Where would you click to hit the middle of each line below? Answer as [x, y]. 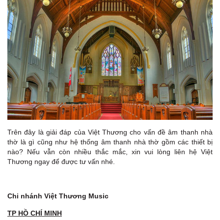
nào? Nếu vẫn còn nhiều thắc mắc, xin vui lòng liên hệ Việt [110, 152]
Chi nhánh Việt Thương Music [58, 196]
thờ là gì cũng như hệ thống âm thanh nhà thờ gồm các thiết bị [110, 142]
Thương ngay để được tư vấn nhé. [61, 162]
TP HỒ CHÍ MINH [35, 213]
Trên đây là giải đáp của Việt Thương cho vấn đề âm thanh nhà [110, 132]
